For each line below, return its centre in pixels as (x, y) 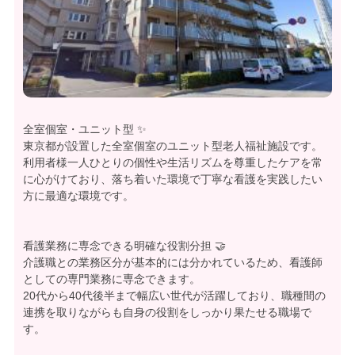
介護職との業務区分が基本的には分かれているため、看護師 (173, 262)
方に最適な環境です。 (78, 196)
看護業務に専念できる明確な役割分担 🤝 (124, 246)
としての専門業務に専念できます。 (112, 279)
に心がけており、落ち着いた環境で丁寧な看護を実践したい (173, 179)
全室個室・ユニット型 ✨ (85, 129)
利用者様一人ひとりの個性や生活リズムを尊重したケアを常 (173, 162)
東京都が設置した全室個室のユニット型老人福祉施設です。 (173, 146)
